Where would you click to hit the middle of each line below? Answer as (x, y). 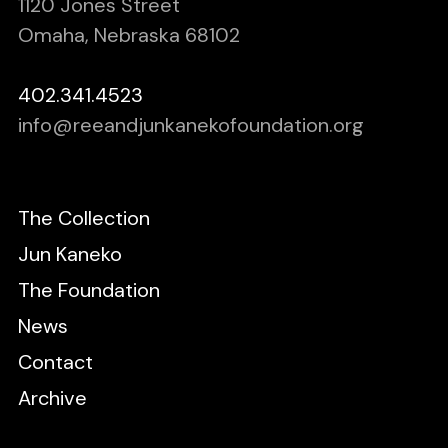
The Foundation (88, 290)
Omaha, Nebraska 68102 (128, 35)
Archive (52, 398)
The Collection (83, 218)
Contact (55, 362)
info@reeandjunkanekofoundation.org (190, 125)
